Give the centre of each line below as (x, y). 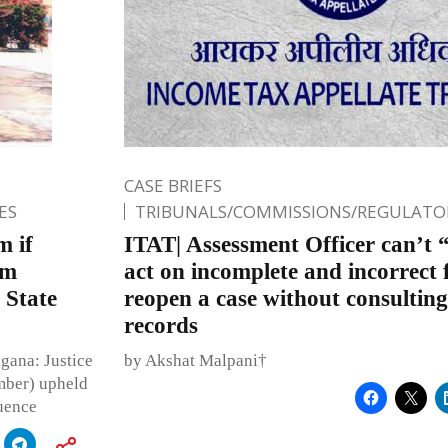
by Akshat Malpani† (195, 360)
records (160, 325)
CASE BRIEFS (172, 185)
